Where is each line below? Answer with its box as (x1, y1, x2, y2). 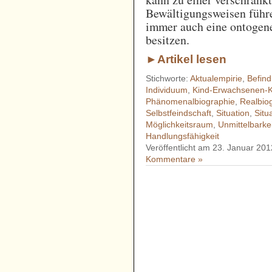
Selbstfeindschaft (146, 108, 212, 118)
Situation (216, 108, 250, 118)
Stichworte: (146, 73, 191, 84)
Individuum (146, 85, 188, 95)
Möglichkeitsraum (146, 120, 214, 130)
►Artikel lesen (146, 52, 227, 66)
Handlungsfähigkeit (146, 131, 220, 141)
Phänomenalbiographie (146, 97, 236, 107)
